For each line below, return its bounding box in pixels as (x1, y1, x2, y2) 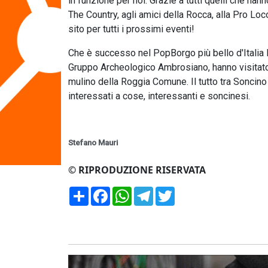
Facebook (110, 185, 154, 198)
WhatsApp (132, 185, 178, 198)
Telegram (153, 185, 196, 198)
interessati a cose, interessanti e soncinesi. (68, 90, 250, 102)
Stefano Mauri (68, 138, 118, 147)
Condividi (89, 185, 130, 198)
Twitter (175, 185, 207, 198)
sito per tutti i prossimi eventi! (68, 23, 194, 35)
